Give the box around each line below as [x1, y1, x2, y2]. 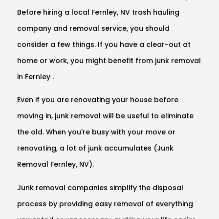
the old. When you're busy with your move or [17, 127, 175, 137]
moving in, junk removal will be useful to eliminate [17, 111, 194, 121]
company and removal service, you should [17, 23, 170, 33]
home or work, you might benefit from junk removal [17, 55, 201, 66]
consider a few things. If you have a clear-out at [17, 39, 191, 49]
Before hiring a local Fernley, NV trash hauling [17, 7, 179, 17]
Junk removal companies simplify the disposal [17, 182, 183, 193]
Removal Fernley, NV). [17, 159, 94, 170]
